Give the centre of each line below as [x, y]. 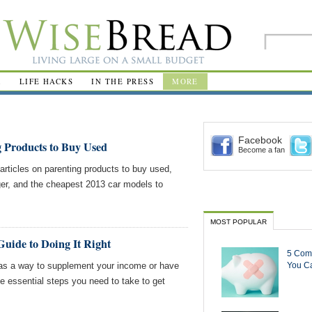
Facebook [260, 140]
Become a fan [262, 150]
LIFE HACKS [46, 81]
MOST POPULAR [239, 222]
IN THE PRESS [123, 81]
